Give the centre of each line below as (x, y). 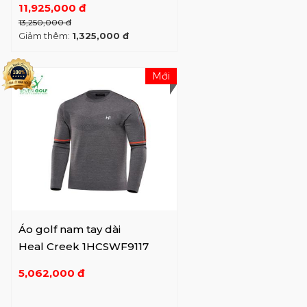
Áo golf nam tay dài (70, 229)
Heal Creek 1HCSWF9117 (84, 246)
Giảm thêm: (45, 35)
